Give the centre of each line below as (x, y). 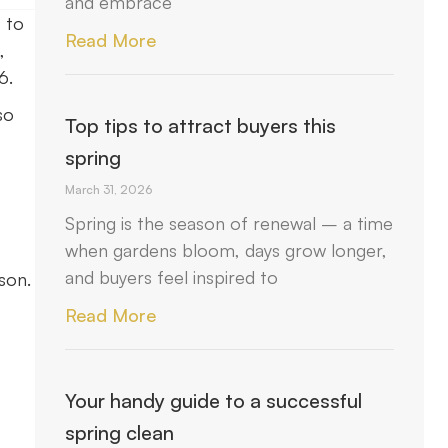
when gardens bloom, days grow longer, (226, 250)
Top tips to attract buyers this (201, 125)
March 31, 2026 (109, 189)
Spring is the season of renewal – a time (229, 223)
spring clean (120, 432)
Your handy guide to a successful (214, 400)
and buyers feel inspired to (172, 277)
